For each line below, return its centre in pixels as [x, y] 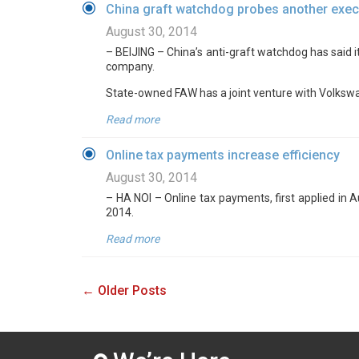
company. [130, 67]
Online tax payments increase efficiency [223, 155]
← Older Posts [124, 290]
